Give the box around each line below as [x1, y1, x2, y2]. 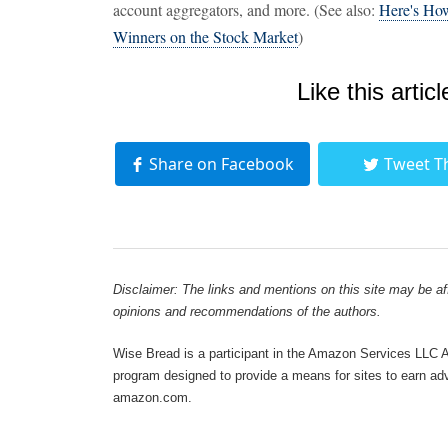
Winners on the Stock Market [113, 26, 298, 47]
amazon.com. [113, 389, 192, 405]
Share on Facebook [148, 153, 294, 175]
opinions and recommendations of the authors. [113, 304, 381, 319]
